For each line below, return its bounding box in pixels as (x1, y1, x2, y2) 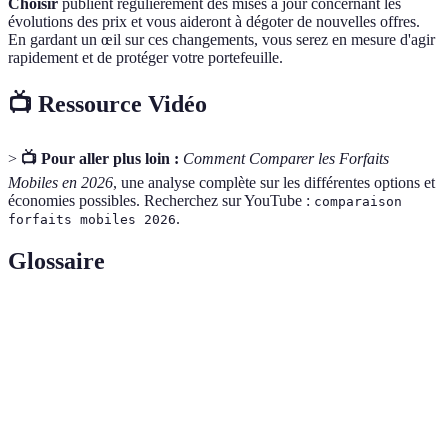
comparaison (314, 194, 402, 210)
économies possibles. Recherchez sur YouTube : (8, 192, 314, 210)
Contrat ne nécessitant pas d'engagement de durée (129, 362, 407, 378)
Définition (129, 315, 190, 331)
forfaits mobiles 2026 (8, 212, 176, 228)
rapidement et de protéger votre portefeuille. (8, 48, 283, 66)
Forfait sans (25, 372, 97, 388)
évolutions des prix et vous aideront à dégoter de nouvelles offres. (8, 12, 420, 30)
